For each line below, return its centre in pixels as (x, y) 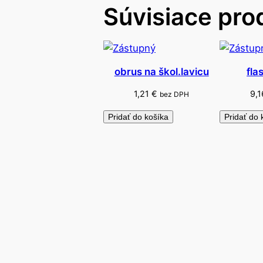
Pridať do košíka (138, 117)
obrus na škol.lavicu (161, 71)
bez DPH (175, 95)
